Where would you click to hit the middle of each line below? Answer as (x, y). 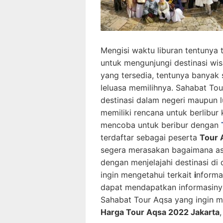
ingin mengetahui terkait (147, 175)
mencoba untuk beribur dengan (161, 125)
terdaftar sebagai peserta (150, 138)
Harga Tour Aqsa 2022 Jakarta (160, 212)
